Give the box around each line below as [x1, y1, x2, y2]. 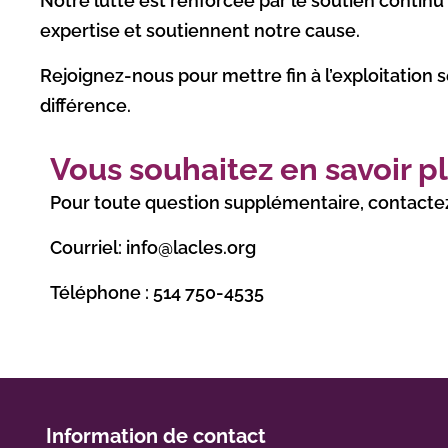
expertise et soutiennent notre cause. [39, 20, 360, 41]
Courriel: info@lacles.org [49, 237, 256, 258]
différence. [39, 95, 131, 116]
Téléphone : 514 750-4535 [49, 282, 264, 303]
